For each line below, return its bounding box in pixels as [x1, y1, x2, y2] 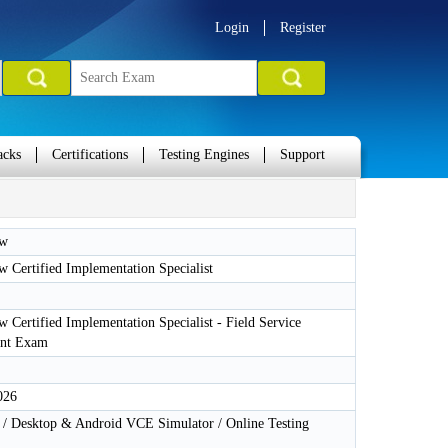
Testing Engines [159, 147, 249, 162]
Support [280, 147, 325, 162]
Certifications [52, 147, 128, 162]
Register [280, 20, 326, 35]
